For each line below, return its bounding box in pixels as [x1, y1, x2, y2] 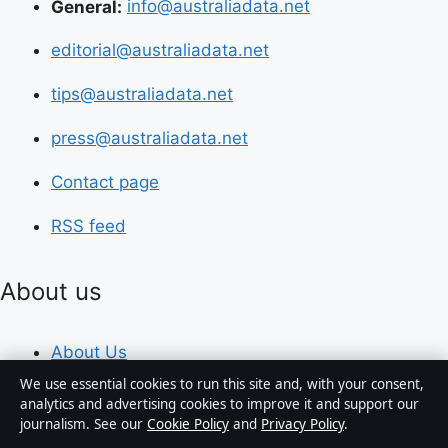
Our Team [51, 385, 130, 406]
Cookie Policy [147, 415, 229, 433]
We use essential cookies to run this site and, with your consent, [20, 375, 424, 393]
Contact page [51, 172, 159, 192]
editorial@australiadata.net [51, 40, 269, 60]
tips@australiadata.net [51, 84, 233, 104]
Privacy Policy [261, 415, 344, 433]
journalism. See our [20, 415, 147, 433]
